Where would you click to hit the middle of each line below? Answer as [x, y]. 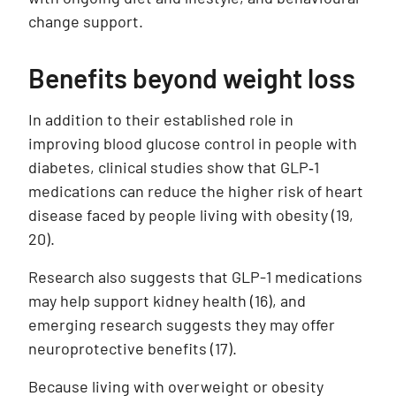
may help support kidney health [139, 301]
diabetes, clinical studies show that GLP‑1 [174, 168]
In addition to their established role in [161, 120]
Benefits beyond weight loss [192, 78]
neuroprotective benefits [119, 349]
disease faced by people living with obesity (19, [191, 215]
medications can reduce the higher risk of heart [196, 191]
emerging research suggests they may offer [182, 325]
